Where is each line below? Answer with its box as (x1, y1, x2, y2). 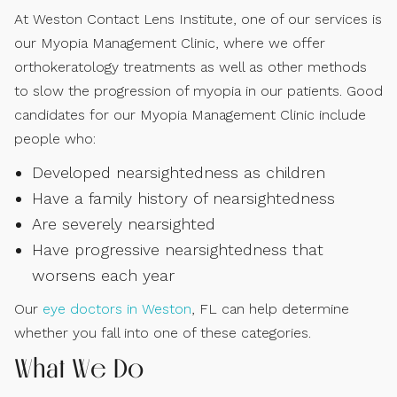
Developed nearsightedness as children (32, 162, 325, 182)
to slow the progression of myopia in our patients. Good (14, 82, 383, 99)
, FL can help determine (191, 300, 349, 317)
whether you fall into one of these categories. (14, 323, 311, 341)
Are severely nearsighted (32, 214, 215, 233)
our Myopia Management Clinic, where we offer (14, 34, 325, 51)
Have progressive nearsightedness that (32, 239, 323, 259)
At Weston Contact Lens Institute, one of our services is (14, 10, 382, 27)
